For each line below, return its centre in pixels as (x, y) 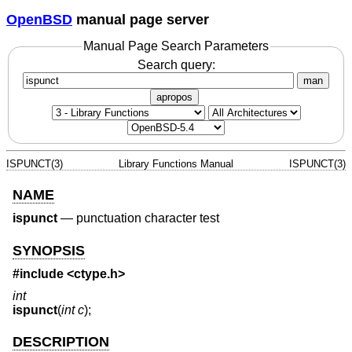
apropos (174, 97)
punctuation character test (148, 218)
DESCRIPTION (61, 341)
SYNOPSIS (49, 250)
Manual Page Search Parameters (176, 46)
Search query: (176, 64)
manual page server (141, 19)
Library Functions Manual (176, 163)
